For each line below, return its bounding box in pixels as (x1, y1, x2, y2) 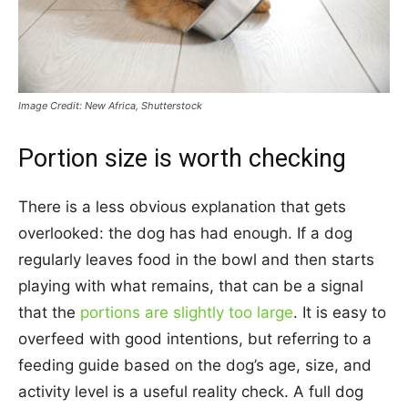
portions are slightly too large (80, 302, 293, 321)
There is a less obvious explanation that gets (18, 197, 346, 216)
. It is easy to (293, 302, 386, 321)
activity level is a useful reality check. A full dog (18, 382, 363, 401)
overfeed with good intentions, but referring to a (18, 329, 372, 348)
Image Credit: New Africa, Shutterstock (18, 98, 202, 112)
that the (18, 302, 80, 321)
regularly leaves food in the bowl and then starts (18, 250, 374, 269)
